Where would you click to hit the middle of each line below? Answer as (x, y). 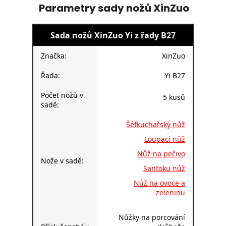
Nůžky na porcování (152, 217)
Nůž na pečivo (161, 153)
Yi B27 (175, 75)
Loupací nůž (165, 139)
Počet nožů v (62, 95)
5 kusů (174, 97)
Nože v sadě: (62, 160)
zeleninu (171, 192)
